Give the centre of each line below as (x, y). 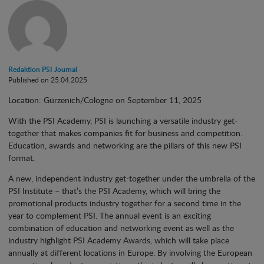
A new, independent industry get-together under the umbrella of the (132, 178)
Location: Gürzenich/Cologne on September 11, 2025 (105, 100)
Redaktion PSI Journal (43, 69)
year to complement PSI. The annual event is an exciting (110, 215)
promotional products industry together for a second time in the (125, 203)
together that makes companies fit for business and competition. (125, 133)
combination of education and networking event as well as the (121, 227)
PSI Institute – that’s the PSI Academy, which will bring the (114, 190)
